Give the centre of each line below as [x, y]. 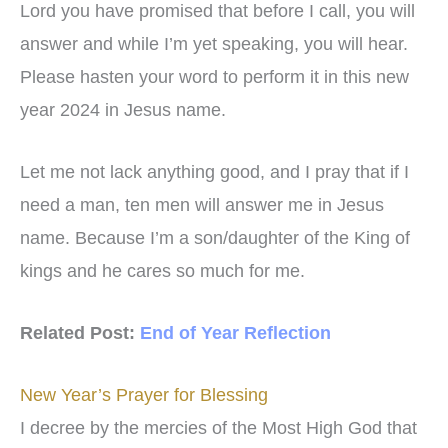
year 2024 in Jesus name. [123, 110]
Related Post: [80, 332]
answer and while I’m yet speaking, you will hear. [214, 44]
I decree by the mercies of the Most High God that [218, 427]
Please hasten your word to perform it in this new [214, 77]
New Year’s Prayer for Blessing [144, 394]
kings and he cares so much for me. [162, 271]
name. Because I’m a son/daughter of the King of [215, 238]
